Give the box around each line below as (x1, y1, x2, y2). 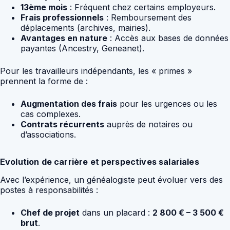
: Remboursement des (104, 12, 191, 23)
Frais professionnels (21, 12, 104, 23)
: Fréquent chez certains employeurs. (67, 2, 216, 12)
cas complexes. (21, 108, 81, 119)
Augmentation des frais (21, 98, 117, 109)
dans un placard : (80, 207, 152, 218)
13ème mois (21, 2, 67, 12)
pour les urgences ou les (117, 98, 217, 109)
